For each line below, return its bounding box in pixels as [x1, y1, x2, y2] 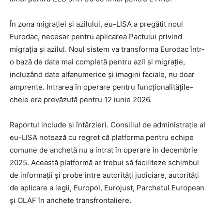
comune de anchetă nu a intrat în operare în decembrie [10, 145, 198, 155]
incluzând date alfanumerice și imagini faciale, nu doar [10, 69, 195, 79]
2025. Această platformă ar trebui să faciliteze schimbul [10, 157, 199, 167]
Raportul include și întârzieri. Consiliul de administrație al [10, 120, 205, 129]
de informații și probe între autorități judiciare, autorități [10, 170, 199, 180]
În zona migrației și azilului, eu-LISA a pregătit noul [10, 19, 183, 29]
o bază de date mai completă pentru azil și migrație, [10, 57, 185, 66]
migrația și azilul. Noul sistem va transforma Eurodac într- [10, 44, 205, 54]
